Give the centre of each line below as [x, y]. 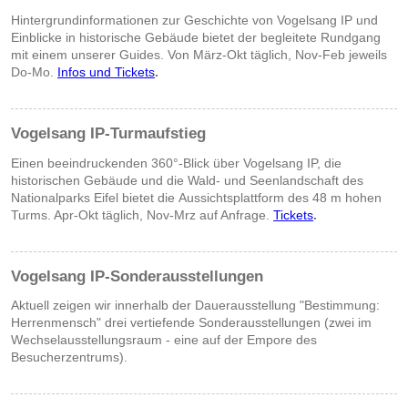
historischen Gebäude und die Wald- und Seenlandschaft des [187, 180]
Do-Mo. [34, 72]
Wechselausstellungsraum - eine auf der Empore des [164, 340]
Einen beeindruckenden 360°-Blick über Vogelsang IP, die [176, 163]
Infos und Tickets [106, 72]
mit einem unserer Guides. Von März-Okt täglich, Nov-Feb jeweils [199, 55]
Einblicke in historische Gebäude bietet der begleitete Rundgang [196, 38]
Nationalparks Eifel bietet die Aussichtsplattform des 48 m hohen [196, 197]
